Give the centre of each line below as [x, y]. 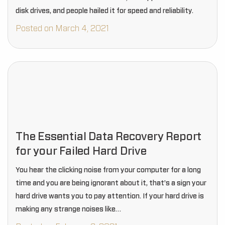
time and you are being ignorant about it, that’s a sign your [111, 183]
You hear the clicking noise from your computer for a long [108, 170]
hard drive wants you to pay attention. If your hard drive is [110, 196]
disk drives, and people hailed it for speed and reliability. [104, 11]
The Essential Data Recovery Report [109, 137]
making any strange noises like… [68, 209]
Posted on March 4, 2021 [62, 29]
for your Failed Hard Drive [81, 151]
